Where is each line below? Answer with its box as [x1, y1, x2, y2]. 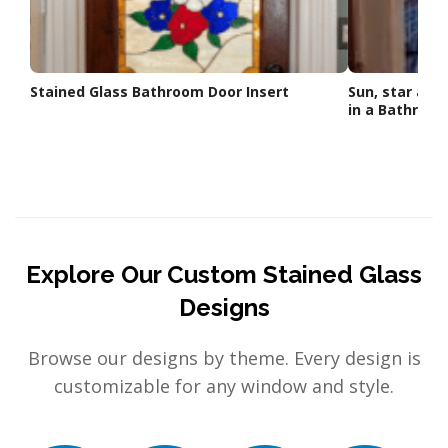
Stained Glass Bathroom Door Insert [30, 81, 289, 101]
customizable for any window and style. [54, 373, 394, 398]
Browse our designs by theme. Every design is [27, 345, 421, 370]
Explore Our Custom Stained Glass [26, 259, 422, 289]
